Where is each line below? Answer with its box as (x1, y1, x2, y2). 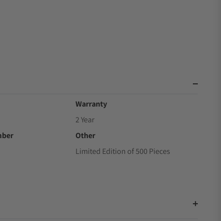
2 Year (75, 114, 95, 125)
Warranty (75, 99, 108, 109)
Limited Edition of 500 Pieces (75, 146, 171, 156)
